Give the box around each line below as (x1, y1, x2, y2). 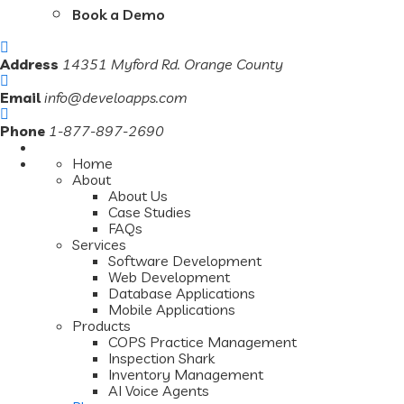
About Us (108, 187, 168, 205)
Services (72, 235, 126, 253)
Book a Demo (72, 5, 165, 23)
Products (72, 317, 131, 335)
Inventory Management (108, 365, 263, 383)
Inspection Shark (108, 349, 215, 367)
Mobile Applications (108, 300, 235, 318)
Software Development (108, 252, 262, 270)
